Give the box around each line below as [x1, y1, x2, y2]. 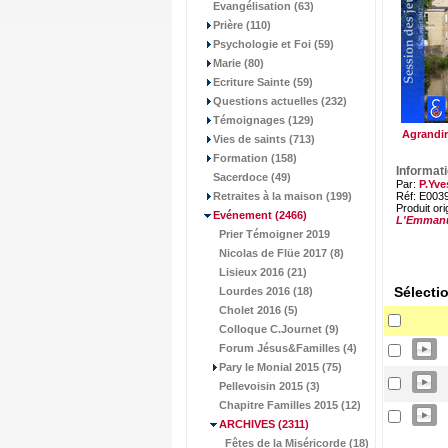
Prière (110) [213, 19, 271, 31]
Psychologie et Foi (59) [213, 38, 334, 50]
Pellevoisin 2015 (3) [219, 380, 320, 392]
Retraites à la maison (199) [213, 190, 352, 202]
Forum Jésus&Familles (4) [219, 342, 357, 354]
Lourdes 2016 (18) [219, 285, 313, 297]
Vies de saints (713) [213, 133, 315, 145]
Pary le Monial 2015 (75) [219, 361, 342, 373]
